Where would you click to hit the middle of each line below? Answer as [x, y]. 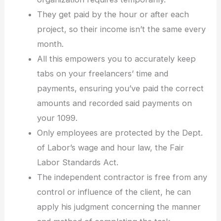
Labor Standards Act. [77, 162]
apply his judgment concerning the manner [119, 206]
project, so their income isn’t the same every [121, 29]
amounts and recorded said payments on [114, 103]
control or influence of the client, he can [114, 192]
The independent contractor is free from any [122, 177]
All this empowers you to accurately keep [116, 58]
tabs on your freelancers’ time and [102, 73]
